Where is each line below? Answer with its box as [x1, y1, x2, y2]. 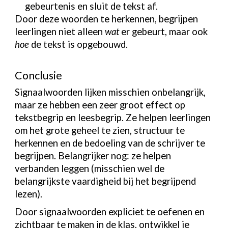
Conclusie [15, 69, 63, 82]
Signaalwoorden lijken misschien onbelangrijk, [15, 86, 206, 98]
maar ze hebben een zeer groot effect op [15, 99, 186, 110]
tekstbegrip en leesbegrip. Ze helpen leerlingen [15, 111, 211, 123]
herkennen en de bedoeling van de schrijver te [15, 137, 206, 149]
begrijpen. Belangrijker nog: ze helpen [15, 150, 172, 161]
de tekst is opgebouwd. [29, 38, 128, 50]
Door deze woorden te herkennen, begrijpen [15, 13, 198, 24]
